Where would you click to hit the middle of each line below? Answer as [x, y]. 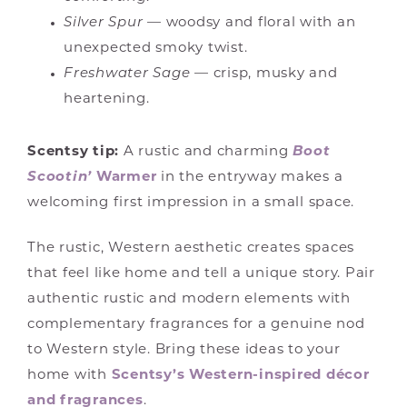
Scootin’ [62, 178]
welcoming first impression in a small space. [191, 203]
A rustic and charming [206, 153]
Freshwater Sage [129, 74]
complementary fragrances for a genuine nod [196, 325]
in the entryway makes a [250, 178]
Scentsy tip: [73, 153]
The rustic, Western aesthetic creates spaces [191, 249]
